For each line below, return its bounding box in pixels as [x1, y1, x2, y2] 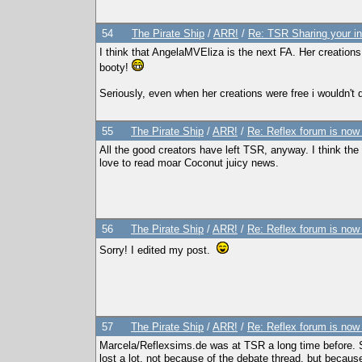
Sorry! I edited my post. [99, 244, 217, 256]
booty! [99, 61, 132, 74]
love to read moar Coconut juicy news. [99, 157, 279, 169]
